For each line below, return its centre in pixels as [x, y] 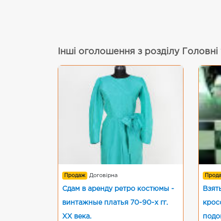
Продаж [75, 176]
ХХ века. [77, 217]
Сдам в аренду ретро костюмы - [118, 189]
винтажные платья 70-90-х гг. [115, 203]
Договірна [104, 176]
